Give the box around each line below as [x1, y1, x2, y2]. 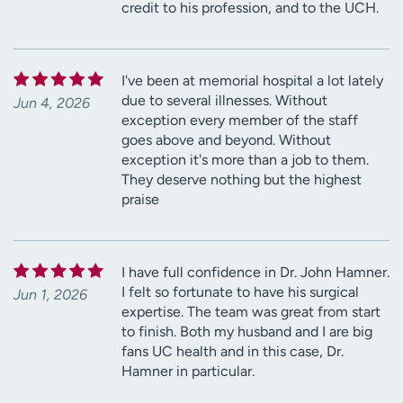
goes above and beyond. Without [121, 130, 331, 148]
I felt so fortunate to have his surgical [121, 282, 359, 300]
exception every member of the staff [121, 111, 358, 129]
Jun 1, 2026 [13, 285, 87, 303]
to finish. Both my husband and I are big [121, 322, 372, 340]
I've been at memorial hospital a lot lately [121, 71, 383, 89]
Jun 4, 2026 [13, 94, 90, 112]
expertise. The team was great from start [121, 302, 381, 320]
